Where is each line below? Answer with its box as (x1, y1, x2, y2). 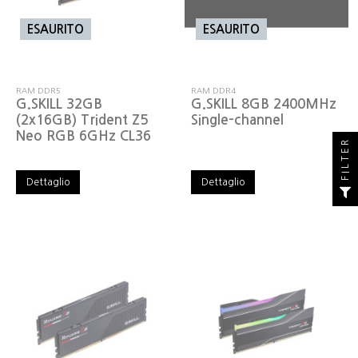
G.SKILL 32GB (16, 97, 103, 111)
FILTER (340, 137, 350, 181)
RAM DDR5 (16, 86, 62, 94)
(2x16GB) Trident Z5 (16, 113, 149, 127)
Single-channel (191, 113, 284, 127)
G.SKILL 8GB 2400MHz (191, 97, 337, 111)
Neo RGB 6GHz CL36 (16, 129, 152, 143)
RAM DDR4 (191, 86, 237, 94)
